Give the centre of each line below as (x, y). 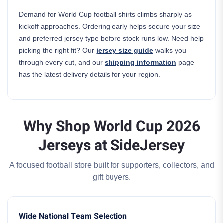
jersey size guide (125, 50)
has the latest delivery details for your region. (90, 74)
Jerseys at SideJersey (111, 146)
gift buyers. (111, 177)
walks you (170, 50)
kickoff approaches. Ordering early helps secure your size (110, 26)
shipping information (140, 62)
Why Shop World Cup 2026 (111, 127)
